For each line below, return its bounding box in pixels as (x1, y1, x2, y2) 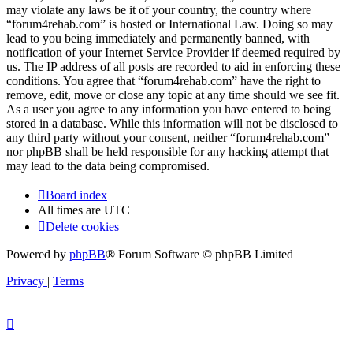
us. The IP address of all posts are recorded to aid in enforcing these (6, 60, 340, 74)
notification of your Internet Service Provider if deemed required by (6, 46, 340, 60)
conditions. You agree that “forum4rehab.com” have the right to (6, 74, 321, 88)
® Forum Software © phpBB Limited (106, 247, 293, 262)
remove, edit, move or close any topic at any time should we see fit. (6, 88, 340, 102)
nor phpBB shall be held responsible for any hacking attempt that (6, 145, 329, 159)
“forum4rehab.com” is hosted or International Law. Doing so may (6, 17, 333, 32)
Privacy (6, 274, 44, 288)
